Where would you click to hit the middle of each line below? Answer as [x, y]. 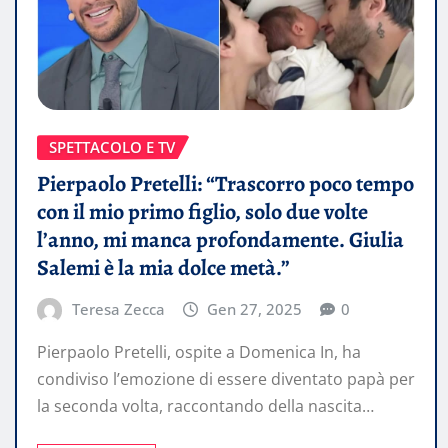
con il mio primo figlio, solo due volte [202, 211]
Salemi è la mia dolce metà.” [163, 267]
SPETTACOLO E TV [112, 147]
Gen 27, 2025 [255, 308]
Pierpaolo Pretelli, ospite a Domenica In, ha [199, 352]
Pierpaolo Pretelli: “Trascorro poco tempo [225, 183]
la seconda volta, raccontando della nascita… [205, 406]
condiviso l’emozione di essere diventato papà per [226, 379]
